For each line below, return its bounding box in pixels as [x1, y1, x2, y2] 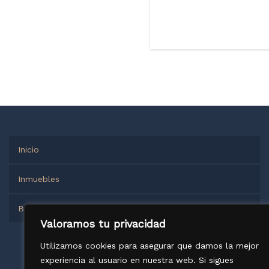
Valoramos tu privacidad [40, 217, 166, 230]
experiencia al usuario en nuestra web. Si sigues [40, 255, 234, 265]
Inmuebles [18, 174, 59, 184]
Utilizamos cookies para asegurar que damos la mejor [40, 241, 259, 250]
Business [18, 204, 53, 214]
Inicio [18, 145, 39, 155]
